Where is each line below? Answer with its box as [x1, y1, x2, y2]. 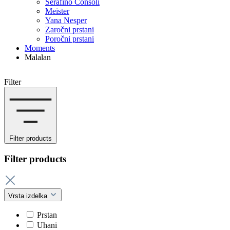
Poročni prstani [45, 34, 94, 43]
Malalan [25, 53, 51, 62]
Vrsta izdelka [8, 192, 49, 200]
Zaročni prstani [45, 25, 94, 34]
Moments [25, 44, 55, 52]
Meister [45, 7, 69, 15]
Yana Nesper [45, 16, 87, 25]
